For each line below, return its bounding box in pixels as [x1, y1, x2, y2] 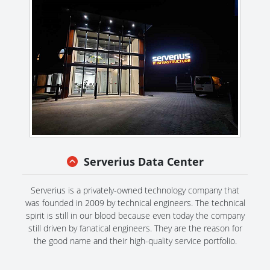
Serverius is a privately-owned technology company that [31, 184, 239, 196]
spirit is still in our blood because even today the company [25, 209, 245, 221]
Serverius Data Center [83, 154, 204, 169]
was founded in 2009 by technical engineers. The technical [25, 196, 245, 209]
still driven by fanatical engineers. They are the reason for [28, 222, 242, 234]
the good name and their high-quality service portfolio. [33, 234, 237, 246]
